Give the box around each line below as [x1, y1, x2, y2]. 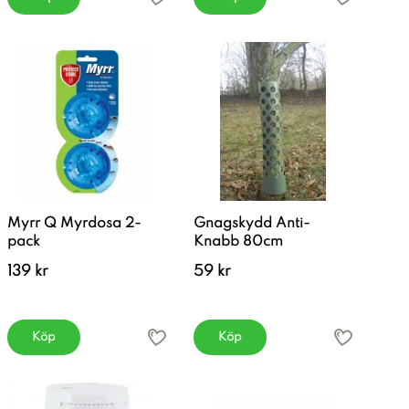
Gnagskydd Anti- [194, 216, 310, 231]
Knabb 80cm [194, 235, 283, 249]
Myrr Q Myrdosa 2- [7, 216, 142, 231]
